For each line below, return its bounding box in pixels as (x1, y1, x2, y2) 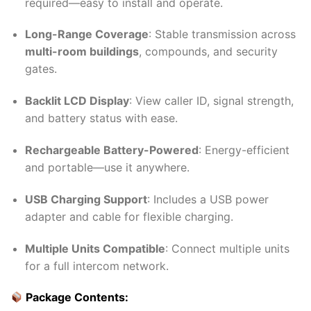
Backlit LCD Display (24, 94, 129, 108)
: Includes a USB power (146, 192, 269, 206)
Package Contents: (23, 290, 129, 305)
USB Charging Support (24, 192, 147, 206)
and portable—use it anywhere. (24, 160, 190, 174)
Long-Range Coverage (24, 27, 149, 42)
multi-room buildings (24, 44, 139, 59)
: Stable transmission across (148, 27, 296, 42)
